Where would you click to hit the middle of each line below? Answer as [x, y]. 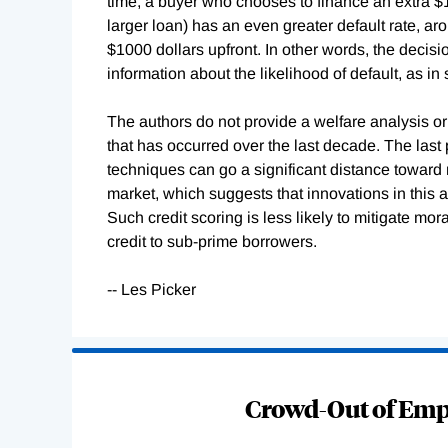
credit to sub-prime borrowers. [212, 242]
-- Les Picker [151, 290]
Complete [106, 384]
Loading [101, 360]
